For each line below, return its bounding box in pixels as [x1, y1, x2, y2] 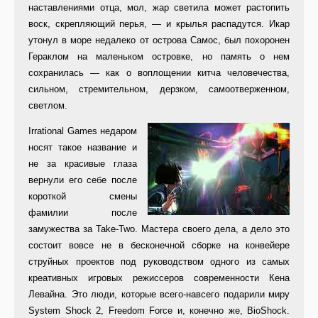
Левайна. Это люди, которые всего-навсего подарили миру [28, 289, 290, 300]
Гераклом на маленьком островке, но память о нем [28, 51, 290, 62]
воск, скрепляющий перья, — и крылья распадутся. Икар [28, 18, 290, 30]
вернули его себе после [28, 175, 137, 186]
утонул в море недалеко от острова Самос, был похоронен [28, 35, 290, 46]
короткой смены [28, 191, 137, 202]
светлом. [28, 100, 67, 111]
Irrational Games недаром [28, 126, 137, 137]
